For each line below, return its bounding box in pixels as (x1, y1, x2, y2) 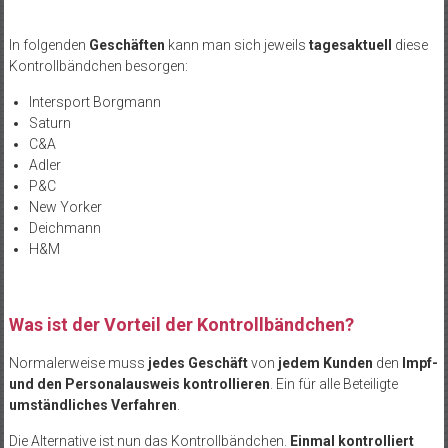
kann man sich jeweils (164, 36, 309, 53)
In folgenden (8, 36, 89, 53)
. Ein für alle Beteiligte (269, 375, 398, 392)
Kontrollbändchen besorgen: (8, 57, 188, 74)
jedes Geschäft (147, 354, 248, 371)
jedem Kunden (277, 354, 373, 371)
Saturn (28, 114, 71, 131)
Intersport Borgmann (28, 93, 161, 110)
